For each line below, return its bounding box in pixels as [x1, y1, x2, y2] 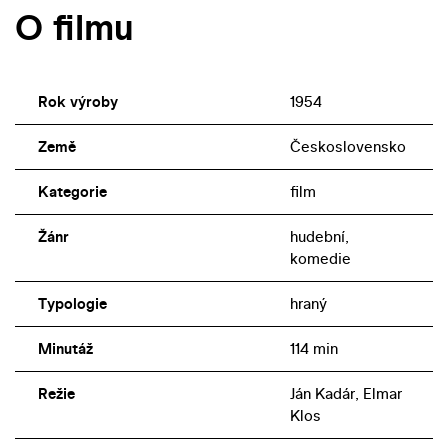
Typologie [37, 293, 107, 315]
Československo [289, 136, 406, 158]
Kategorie [37, 181, 107, 203]
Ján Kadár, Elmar [289, 383, 402, 405]
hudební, [289, 226, 349, 248]
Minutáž [37, 338, 93, 360]
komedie [289, 248, 351, 270]
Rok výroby [37, 91, 118, 113]
